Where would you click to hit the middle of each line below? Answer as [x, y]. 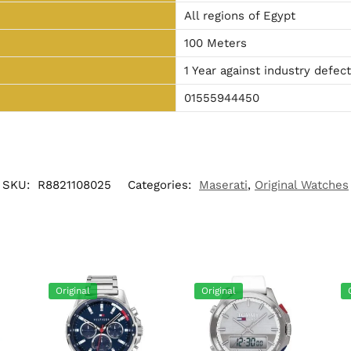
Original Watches [302, 185]
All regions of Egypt [239, 15]
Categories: [161, 185]
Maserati [223, 185]
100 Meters [215, 43]
